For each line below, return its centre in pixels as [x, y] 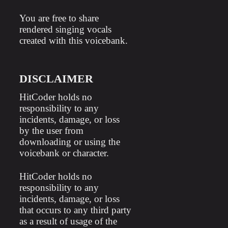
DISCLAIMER [56, 79]
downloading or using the [69, 142]
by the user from [51, 131]
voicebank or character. [64, 153]
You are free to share [59, 18]
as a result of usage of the [68, 221]
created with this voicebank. [73, 40]
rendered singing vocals [65, 29]
